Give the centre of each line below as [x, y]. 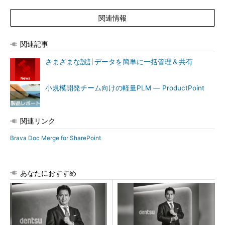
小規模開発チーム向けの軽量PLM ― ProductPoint [125, 88]
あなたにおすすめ [48, 173]
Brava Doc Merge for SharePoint [55, 138]
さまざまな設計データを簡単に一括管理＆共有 [119, 62]
